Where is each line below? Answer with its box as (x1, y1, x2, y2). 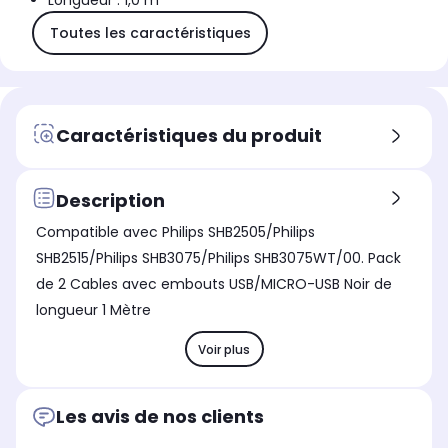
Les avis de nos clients (56, 404, 264, 430)
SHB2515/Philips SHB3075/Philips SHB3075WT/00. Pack (36, 248, 401, 269)
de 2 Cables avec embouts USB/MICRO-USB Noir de (36, 274, 392, 295)
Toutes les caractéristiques (49, 22, 251, 43)
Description (56, 187, 165, 213)
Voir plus (198, 340, 250, 358)
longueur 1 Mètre (36, 300, 151, 321)
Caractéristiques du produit (56, 122, 322, 148)
